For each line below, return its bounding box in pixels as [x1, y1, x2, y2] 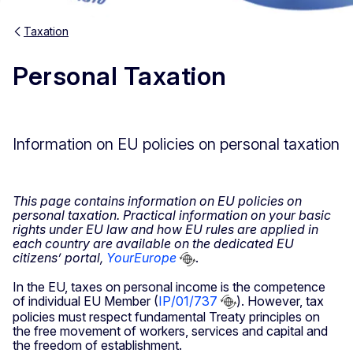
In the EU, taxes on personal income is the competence [13, 278, 325, 295]
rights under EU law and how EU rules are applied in [13, 221, 318, 237]
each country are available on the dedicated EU [13, 235, 294, 251]
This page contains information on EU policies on [13, 192, 302, 209]
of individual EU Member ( [13, 292, 158, 309]
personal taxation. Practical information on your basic [13, 206, 331, 223]
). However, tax [236, 292, 324, 309]
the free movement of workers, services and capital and [13, 323, 328, 340]
